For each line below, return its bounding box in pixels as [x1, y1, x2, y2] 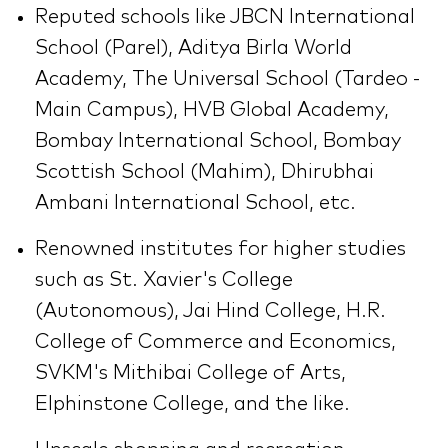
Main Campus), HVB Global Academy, [35, 99, 389, 120]
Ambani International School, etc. [35, 192, 356, 213]
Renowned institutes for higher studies [35, 238, 406, 259]
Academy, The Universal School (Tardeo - [35, 68, 420, 89]
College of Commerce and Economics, [35, 331, 396, 352]
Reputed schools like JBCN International [35, 6, 415, 27]
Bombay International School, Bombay [35, 130, 401, 151]
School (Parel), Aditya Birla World [35, 37, 352, 58]
